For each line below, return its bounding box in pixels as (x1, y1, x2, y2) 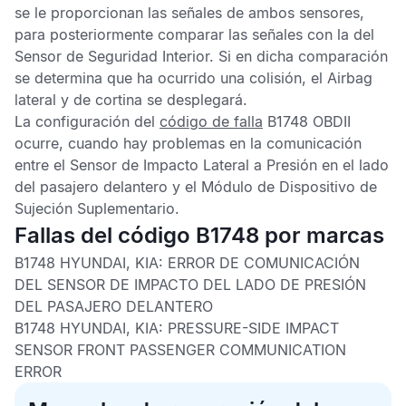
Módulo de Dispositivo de (201, 178, 377, 196)
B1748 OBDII (263, 112, 351, 130)
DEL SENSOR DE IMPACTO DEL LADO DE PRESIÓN (14, 275, 366, 294)
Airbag (327, 69, 372, 87)
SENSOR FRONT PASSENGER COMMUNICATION (14, 341, 346, 359)
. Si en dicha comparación (209, 47, 388, 65)
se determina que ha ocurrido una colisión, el (14, 69, 327, 87)
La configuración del (14, 112, 159, 130)
